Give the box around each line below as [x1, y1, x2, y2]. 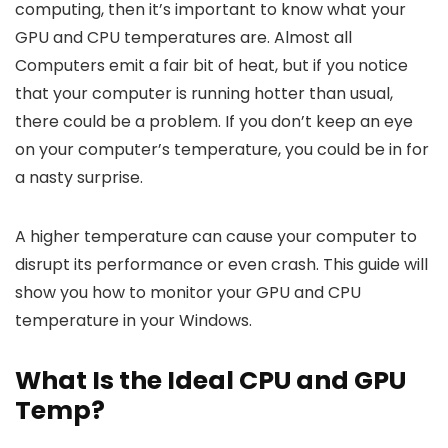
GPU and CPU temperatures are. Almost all [15, 25, 352, 49]
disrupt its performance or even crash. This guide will [15, 252, 428, 276]
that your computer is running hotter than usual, [15, 81, 393, 105]
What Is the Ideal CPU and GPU [15, 362, 406, 398]
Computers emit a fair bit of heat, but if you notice [15, 53, 408, 77]
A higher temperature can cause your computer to [15, 224, 417, 248]
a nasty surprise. [15, 165, 143, 189]
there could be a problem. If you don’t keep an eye [15, 109, 413, 133]
